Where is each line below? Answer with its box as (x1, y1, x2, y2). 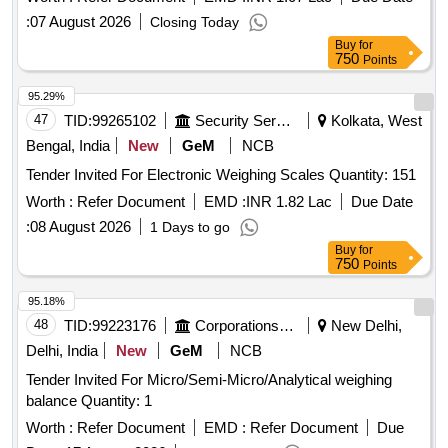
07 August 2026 (30, 13, 131, 31)
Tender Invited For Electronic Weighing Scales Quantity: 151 (329, 166, 416, 184)
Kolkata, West (327, 112, 422, 130)
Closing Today (150, 14, 239, 31)
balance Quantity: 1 (81, 392, 152, 410)
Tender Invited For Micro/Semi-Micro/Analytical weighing (26, 371, 392, 389)
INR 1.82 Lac (246, 193, 332, 211)
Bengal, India (26, 137, 110, 155)
